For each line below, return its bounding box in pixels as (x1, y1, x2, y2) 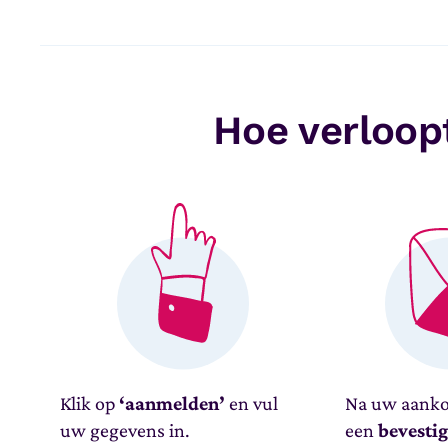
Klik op (60, 392, 120, 414)
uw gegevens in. (60, 419, 191, 441)
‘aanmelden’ (119, 392, 226, 414)
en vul (225, 392, 279, 414)
